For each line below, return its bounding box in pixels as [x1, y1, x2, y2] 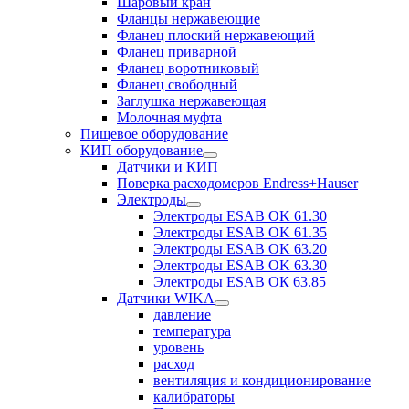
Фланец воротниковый [117, 60, 259, 76]
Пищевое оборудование [80, 126, 228, 142]
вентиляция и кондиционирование [153, 372, 371, 388]
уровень [153, 340, 204, 355]
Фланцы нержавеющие [117, 11, 260, 26]
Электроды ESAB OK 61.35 [153, 225, 327, 240]
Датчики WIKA [117, 290, 215, 306]
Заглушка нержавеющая [117, 93, 266, 109]
